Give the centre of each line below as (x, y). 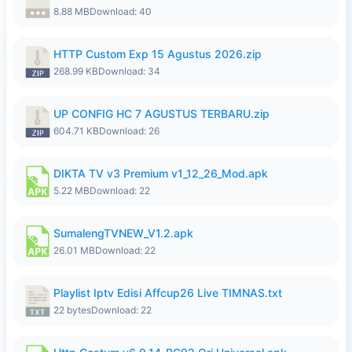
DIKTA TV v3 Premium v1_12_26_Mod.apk (161, 173)
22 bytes (72, 310)
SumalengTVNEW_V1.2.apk (123, 233)
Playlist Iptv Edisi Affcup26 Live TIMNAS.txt (168, 293)
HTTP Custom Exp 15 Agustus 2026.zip (158, 54)
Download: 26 (129, 131)
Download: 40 (121, 11)
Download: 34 (129, 71)
